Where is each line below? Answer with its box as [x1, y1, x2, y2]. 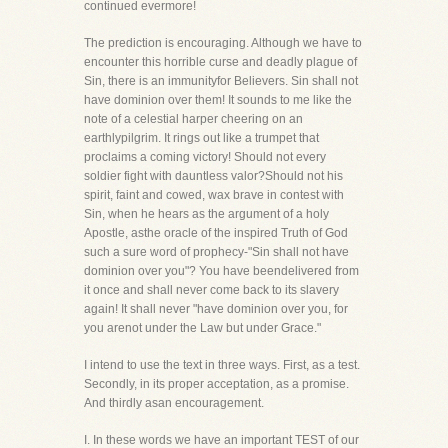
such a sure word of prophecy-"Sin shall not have [84, 245, 349, 259]
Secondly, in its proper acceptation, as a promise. [84, 377, 349, 391]
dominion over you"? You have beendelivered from [84, 264, 359, 278]
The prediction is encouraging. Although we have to [84, 36, 362, 50]
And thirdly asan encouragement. [84, 396, 264, 410]
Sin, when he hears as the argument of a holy [84, 207, 329, 221]
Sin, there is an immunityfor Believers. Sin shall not [84, 74, 358, 88]
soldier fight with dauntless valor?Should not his [84, 169, 343, 183]
